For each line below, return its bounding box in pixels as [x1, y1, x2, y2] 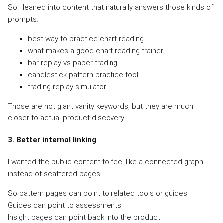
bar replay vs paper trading [28, 58, 117, 68]
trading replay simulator [28, 82, 106, 92]
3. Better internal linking [8, 135, 96, 144]
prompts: [8, 15, 38, 24]
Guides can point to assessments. [8, 200, 123, 210]
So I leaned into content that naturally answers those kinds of [8, 3, 213, 12]
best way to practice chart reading [28, 34, 144, 44]
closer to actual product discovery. [8, 113, 125, 123]
